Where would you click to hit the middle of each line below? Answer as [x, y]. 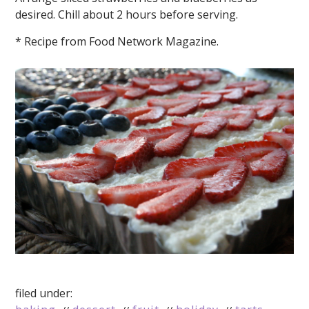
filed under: [44, 293]
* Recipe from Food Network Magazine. [117, 41]
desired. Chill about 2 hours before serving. [127, 14]
